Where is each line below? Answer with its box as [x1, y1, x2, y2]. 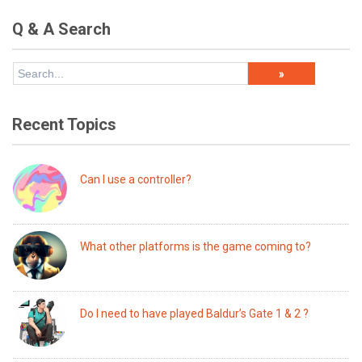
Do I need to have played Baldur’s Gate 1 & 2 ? [80, 307, 309, 320]
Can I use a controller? [80, 173, 192, 186]
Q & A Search [12, 19, 111, 39]
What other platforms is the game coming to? [80, 240, 312, 253]
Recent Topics [12, 115, 116, 134]
